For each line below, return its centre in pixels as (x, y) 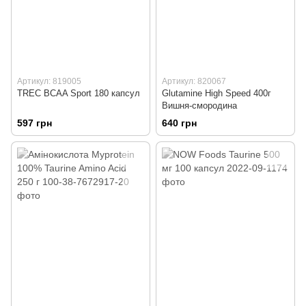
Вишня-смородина (199, 106)
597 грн (34, 123)
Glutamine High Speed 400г (217, 94)
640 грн (179, 123)
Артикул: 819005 (49, 82)
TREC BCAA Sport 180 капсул (79, 94)
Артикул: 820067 (194, 82)
